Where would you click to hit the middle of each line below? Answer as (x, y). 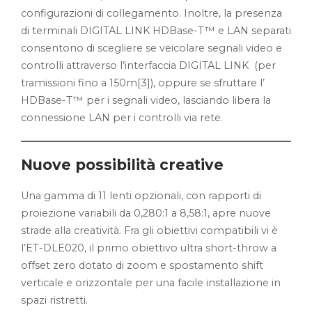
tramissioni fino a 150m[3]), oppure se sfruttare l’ (143, 83)
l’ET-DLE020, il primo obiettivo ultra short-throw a (149, 248)
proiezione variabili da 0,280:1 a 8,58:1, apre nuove (146, 213)
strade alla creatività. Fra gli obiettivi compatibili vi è (149, 230)
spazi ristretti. (56, 300)
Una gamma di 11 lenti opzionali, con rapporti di (141, 195)
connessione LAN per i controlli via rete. (123, 117)
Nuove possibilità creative (122, 164)
